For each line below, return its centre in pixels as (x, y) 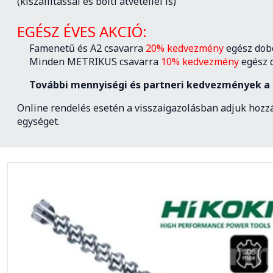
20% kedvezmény (186, 48)
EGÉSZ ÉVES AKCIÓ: (82, 31)
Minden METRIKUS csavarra (89, 62)
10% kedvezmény (201, 62)
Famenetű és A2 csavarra (81, 48)
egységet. (38, 121)
